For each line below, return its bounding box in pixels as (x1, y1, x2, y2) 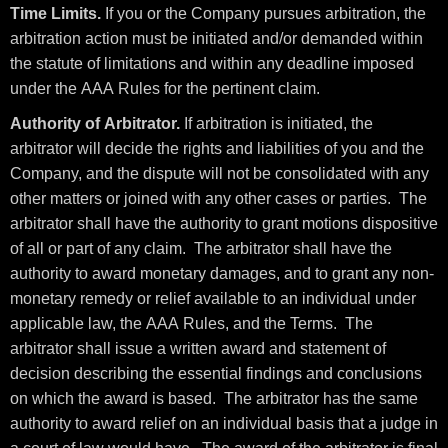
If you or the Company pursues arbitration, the (101, 5, 426, 22)
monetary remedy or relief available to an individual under (10, 290, 416, 307)
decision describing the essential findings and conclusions (10, 365, 422, 382)
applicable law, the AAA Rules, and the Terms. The (10, 315, 373, 332)
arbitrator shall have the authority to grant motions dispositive (10, 215, 438, 232)
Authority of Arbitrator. (10, 115, 180, 132)
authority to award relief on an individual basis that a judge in (10, 415, 438, 432)
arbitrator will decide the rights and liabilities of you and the (10, 140, 424, 157)
